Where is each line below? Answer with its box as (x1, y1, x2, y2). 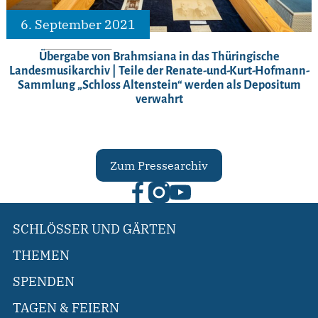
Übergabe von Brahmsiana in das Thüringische (38, 50, 280, 64)
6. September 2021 (21, 16, 136, 33)
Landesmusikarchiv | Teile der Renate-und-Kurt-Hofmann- (9, 65, 309, 78)
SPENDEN (13, 273, 75, 290)
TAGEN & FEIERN (13, 300, 119, 317)
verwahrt (135, 93, 183, 106)
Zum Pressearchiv (110, 158, 208, 173)
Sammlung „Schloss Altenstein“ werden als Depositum (17, 79, 301, 92)
